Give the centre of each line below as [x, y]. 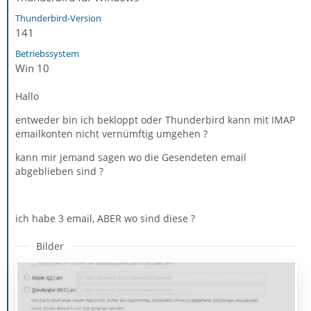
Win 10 [32, 68]
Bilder [50, 246]
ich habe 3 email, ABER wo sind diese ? [105, 218]
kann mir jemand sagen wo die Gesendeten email [131, 157]
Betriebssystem [47, 53]
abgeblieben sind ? [59, 171]
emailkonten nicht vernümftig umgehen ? [111, 133]
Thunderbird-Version [58, 18]
